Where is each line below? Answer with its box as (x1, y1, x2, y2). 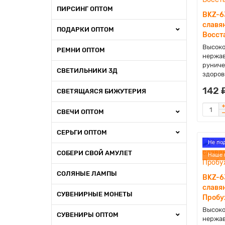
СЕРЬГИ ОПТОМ (57, 129, 107, 136)
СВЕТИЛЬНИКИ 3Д (57, 67, 118, 74)
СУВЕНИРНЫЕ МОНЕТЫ (57, 190, 133, 198)
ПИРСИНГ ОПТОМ (57, 5, 113, 13)
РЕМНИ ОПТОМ (57, 46, 105, 54)
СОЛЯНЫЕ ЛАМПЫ (57, 170, 117, 177)
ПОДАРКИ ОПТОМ (57, 26, 114, 33)
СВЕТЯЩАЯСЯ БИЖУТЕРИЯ (57, 87, 146, 95)
